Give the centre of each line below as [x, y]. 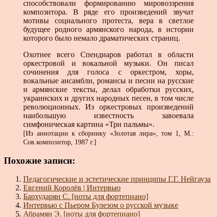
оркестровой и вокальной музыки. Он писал [108, 63]
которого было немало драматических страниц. [102, 38]
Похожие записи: [39, 160]
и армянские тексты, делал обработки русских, [108, 90]
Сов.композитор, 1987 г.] [60, 142]
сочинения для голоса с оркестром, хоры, [108, 72]
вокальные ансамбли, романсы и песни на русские [108, 81]
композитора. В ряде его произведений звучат [108, 12]
